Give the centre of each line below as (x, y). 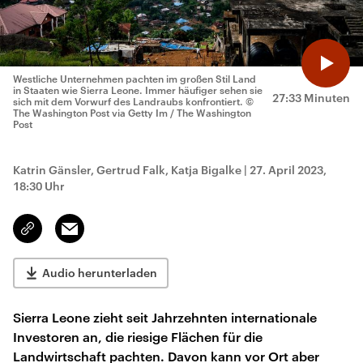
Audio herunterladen (100, 273)
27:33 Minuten (311, 98)
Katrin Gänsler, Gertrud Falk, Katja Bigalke (127, 170)
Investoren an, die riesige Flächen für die (138, 337)
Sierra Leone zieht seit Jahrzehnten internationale (165, 317)
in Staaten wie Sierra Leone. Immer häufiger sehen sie (138, 90)
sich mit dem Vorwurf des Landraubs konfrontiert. (128, 101)
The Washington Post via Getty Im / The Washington (132, 113)
